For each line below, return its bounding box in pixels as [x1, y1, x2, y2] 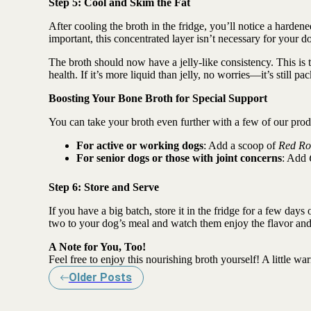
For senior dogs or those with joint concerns [76, 151, 282, 164]
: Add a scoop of [203, 139, 278, 151]
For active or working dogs [76, 139, 203, 151]
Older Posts [68, 270, 132, 284]
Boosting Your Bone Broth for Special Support [48, 92, 267, 104]
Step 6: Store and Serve [48, 180, 159, 193]
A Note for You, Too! [48, 240, 146, 253]
